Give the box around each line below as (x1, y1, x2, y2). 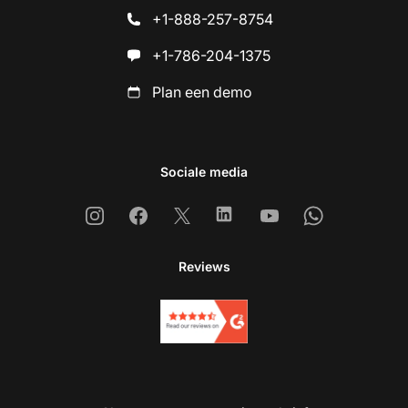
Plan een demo (152, 83, 252, 102)
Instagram (94, 206, 161, 225)
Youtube (269, 206, 325, 225)
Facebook (138, 206, 206, 225)
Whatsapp (312, 206, 382, 225)
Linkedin (225, 206, 282, 225)
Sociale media (160, 164, 248, 180)
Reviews (178, 259, 230, 275)
